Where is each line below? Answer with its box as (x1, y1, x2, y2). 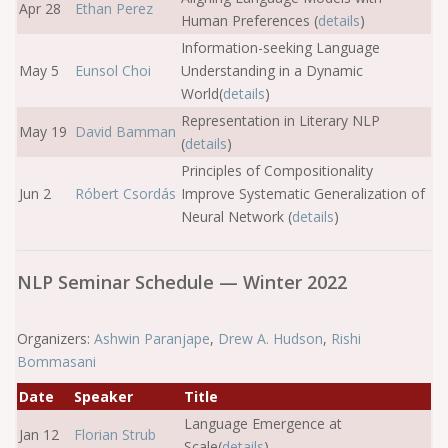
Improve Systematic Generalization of (181, 184, 425, 203)
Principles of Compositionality (181, 161, 373, 180)
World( (181, 84, 223, 103)
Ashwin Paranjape (94, 329, 210, 348)
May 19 (19, 122, 67, 141)
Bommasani (17, 352, 96, 371)
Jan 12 (19, 425, 59, 444)
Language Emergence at (184, 414, 342, 433)
